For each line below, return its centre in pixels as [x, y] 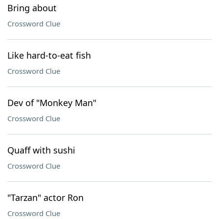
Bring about [32, 8]
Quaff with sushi [41, 150]
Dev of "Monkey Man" [52, 103]
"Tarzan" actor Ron [45, 197]
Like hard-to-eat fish [49, 55]
